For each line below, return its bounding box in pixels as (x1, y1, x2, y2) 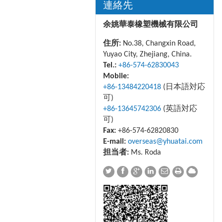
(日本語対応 (161, 83, 205, 91)
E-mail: (103, 138, 126, 146)
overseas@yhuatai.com (128, 138, 203, 146)
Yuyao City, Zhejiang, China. (103, 51, 192, 58)
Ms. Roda (129, 149, 161, 157)
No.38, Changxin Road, (121, 40, 196, 48)
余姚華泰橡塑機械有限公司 (103, 21, 198, 29)
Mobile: (103, 72, 129, 80)
